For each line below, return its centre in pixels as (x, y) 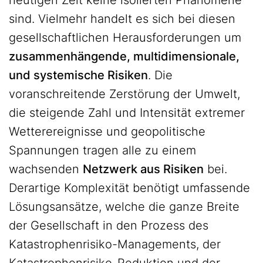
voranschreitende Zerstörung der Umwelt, (124, 94)
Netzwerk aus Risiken (143, 169)
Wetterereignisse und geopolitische (107, 131)
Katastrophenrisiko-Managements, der (115, 244)
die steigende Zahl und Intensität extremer (127, 113)
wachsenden (46, 169)
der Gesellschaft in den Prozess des (109, 225)
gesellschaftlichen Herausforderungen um (125, 38)
